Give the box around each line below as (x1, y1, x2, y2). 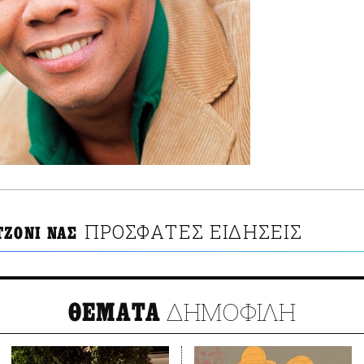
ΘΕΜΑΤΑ (67, 298, 162, 328)
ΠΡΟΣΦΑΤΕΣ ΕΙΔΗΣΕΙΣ (84, 219, 303, 245)
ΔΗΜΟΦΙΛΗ (161, 296, 297, 328)
